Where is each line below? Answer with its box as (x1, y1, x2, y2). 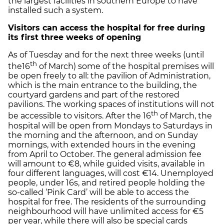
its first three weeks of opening (8, 32, 141, 42)
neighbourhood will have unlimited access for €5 (8, 206, 203, 216)
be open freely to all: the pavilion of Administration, (8, 71, 210, 81)
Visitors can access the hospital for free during (8, 22, 205, 32)
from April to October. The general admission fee (8, 149, 201, 159)
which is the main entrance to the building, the (8, 80, 197, 90)
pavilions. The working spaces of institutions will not (8, 99, 214, 109)
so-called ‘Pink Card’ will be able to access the (8, 187, 189, 197)
